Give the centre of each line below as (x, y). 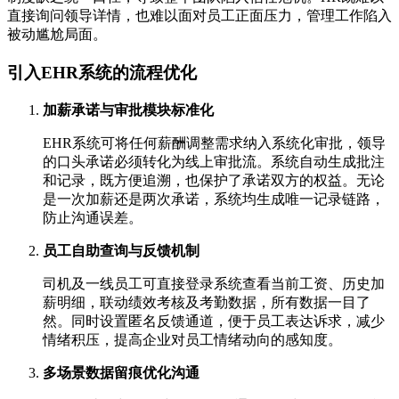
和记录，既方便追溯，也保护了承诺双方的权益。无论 (214, 180)
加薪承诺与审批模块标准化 (128, 110)
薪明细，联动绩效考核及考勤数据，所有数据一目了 (207, 302)
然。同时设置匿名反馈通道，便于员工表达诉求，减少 (214, 321)
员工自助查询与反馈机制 (121, 250)
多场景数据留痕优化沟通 (121, 372)
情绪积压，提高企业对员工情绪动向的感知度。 (192, 339)
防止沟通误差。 (93, 217)
